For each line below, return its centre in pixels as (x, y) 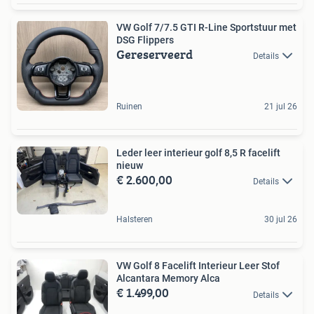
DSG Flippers (145, 40)
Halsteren (135, 220)
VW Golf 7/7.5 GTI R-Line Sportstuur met (206, 27)
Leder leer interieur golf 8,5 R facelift (198, 152)
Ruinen (129, 106)
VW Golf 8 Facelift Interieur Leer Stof (198, 266)
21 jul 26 (281, 106)
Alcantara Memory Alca (168, 279)
